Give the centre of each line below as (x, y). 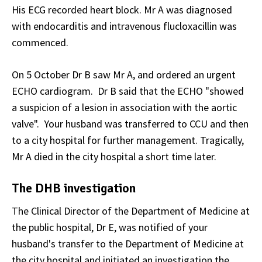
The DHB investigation (74, 188)
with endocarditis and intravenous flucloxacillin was (124, 26)
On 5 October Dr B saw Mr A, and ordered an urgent (124, 74)
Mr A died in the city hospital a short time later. (114, 156)
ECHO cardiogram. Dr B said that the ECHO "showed (128, 91)
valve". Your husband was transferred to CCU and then (130, 123)
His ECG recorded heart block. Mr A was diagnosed (122, 9)
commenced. (40, 42)
